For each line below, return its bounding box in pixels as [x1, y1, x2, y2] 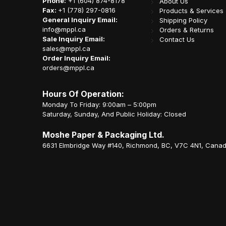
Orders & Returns [159, 26, 214, 34]
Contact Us [159, 35, 195, 44]
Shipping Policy [159, 16, 207, 25]
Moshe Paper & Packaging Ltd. [42, 130, 164, 140]
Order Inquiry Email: [42, 54, 110, 63]
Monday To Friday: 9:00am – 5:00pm [42, 100, 156, 109]
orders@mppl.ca [42, 64, 94, 72]
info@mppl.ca [42, 25, 86, 34]
